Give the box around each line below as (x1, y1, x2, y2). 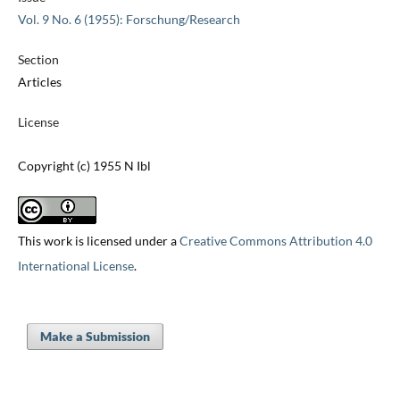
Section (17, 52, 59, 68)
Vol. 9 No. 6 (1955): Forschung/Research (17, 12, 240, 28)
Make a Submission (39, 329, 150, 345)
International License (17, 258, 134, 274)
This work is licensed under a (17, 233, 179, 249)
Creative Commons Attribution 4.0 (179, 233, 372, 249)
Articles (17, 74, 62, 90)
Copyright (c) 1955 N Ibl (17, 158, 151, 174)
